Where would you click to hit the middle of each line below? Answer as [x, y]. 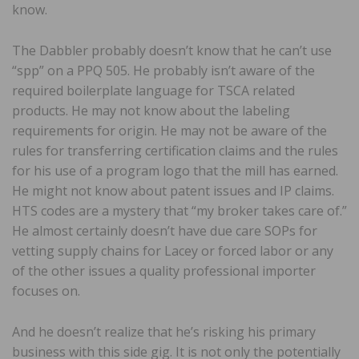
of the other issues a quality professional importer [164, 270]
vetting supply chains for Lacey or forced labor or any [173, 250]
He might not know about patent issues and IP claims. [173, 190]
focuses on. [46, 290]
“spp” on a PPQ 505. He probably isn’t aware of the [163, 70]
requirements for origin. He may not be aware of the [169, 130]
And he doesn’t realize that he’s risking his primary [164, 331]
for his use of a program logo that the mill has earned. [175, 170]
